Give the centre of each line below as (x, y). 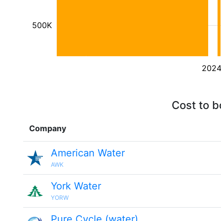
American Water (88, 153)
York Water (76, 186)
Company (48, 128)
